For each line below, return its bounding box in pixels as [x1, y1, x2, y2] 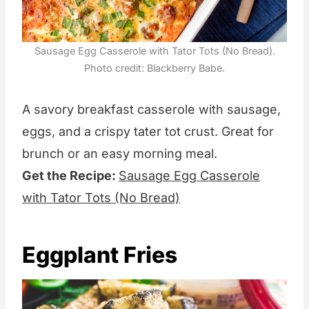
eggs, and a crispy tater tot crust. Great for [22, 123, 274, 139]
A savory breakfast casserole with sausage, [22, 101, 281, 117]
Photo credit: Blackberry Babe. [84, 61, 225, 74]
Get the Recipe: [22, 168, 119, 183]
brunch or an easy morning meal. [22, 146, 217, 161]
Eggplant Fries [22, 241, 177, 268]
